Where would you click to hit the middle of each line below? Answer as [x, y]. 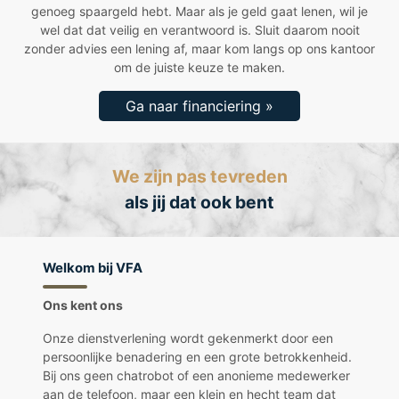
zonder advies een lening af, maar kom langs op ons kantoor [199, 48]
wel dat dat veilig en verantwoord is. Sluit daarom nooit [199, 29]
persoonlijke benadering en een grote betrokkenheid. [197, 356]
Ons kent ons [83, 305]
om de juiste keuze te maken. [199, 67]
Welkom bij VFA [93, 268]
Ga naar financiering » [199, 106]
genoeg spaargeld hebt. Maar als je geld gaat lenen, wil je [199, 11]
